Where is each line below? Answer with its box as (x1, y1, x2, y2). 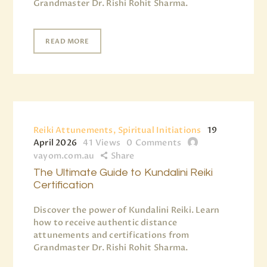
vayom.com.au (33, 150, 95, 162)
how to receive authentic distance (33, 216, 177, 228)
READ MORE (45, 36, 90, 46)
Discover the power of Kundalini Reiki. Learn (33, 204, 220, 216)
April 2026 (33, 136, 77, 148)
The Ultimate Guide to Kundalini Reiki (33, 166, 213, 178)
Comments (135, 136, 182, 148)
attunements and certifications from (33, 229, 190, 241)
